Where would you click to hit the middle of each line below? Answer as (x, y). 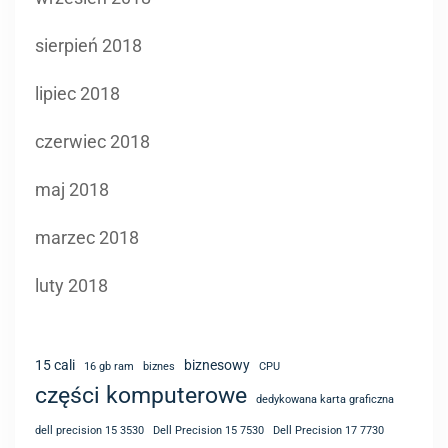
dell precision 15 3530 (89, 430)
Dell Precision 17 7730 (328, 430)
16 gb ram (109, 366)
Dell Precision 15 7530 (208, 430)
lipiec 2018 (77, 93)
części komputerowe (141, 395)
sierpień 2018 (88, 45)
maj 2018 (72, 189)
